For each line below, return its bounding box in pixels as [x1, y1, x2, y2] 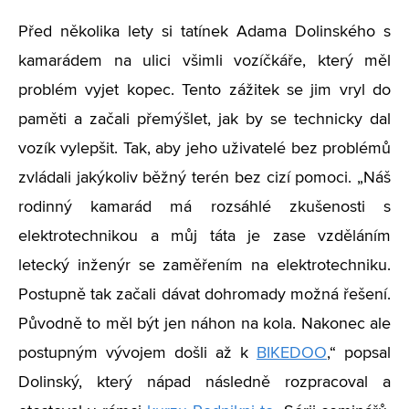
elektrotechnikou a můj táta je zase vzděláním [18, 228, 391, 245]
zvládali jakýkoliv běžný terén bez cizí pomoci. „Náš [18, 170, 391, 186]
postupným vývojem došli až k [18, 345, 257, 362]
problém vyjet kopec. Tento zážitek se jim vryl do [18, 82, 391, 99]
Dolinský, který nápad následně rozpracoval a [18, 374, 391, 391]
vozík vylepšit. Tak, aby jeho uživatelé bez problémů [18, 141, 391, 157]
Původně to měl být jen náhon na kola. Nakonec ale [18, 316, 391, 332]
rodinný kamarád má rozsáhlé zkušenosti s [18, 199, 391, 215]
